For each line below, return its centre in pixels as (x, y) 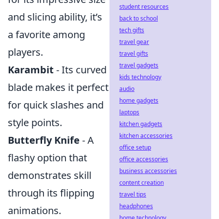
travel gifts (134, 54)
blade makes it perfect (58, 87)
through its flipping (51, 193)
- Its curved (80, 70)
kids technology (140, 77)
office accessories (144, 159)
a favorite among (46, 34)
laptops (129, 112)
